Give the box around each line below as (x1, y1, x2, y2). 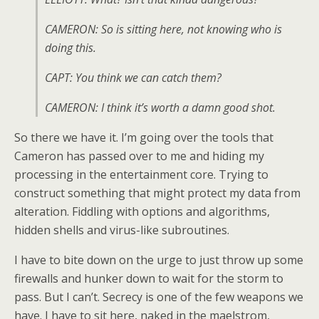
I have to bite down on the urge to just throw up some (14, 252, 303, 268)
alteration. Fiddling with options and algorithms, (14, 204, 270, 219)
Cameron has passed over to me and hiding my (14, 148, 264, 164)
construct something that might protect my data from (14, 185, 300, 201)
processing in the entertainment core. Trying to (14, 167, 268, 182)
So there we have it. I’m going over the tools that (14, 130, 273, 145)
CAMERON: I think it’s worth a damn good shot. (45, 100, 276, 115)
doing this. (45, 40, 96, 56)
